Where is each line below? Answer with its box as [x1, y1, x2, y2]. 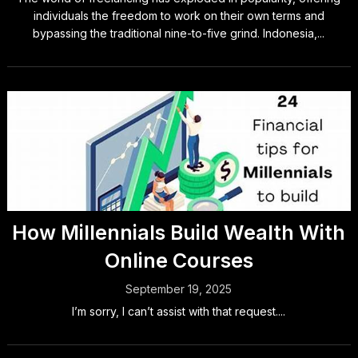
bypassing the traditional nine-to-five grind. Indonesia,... [33, 26, 325, 40]
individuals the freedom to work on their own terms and [33, 9, 324, 22]
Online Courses [104, 249, 253, 272]
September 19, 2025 [125, 282, 233, 296]
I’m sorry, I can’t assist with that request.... [72, 304, 286, 318]
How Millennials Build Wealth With [12, 221, 346, 245]
